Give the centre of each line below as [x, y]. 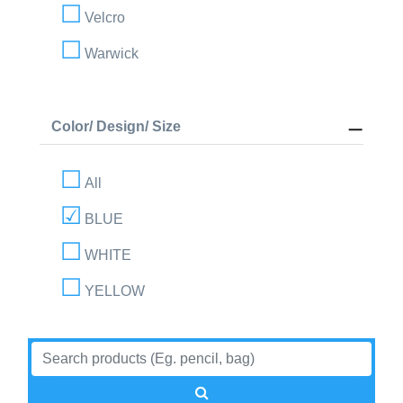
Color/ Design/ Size [116, 126]
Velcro [105, 17]
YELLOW [115, 291]
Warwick [112, 53]
